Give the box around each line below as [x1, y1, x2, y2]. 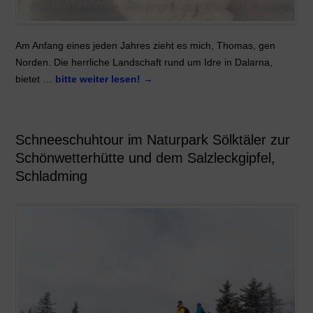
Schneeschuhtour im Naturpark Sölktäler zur [15, 132, 290, 147]
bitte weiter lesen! [54, 73, 143, 85]
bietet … [15, 73, 55, 85]
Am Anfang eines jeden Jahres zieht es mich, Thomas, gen [15, 39, 275, 51]
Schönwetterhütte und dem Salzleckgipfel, [15, 150, 275, 166]
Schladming [15, 168, 87, 184]
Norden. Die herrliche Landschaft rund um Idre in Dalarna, [15, 56, 272, 68]
